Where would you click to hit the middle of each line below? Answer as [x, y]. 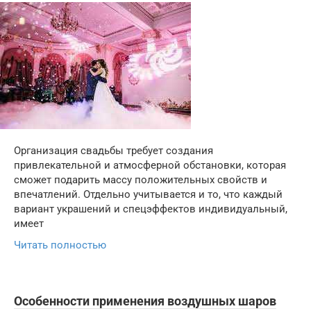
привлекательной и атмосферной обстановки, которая [150, 165]
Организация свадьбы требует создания [114, 151]
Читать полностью [60, 245]
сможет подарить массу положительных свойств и [141, 180]
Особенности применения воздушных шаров [145, 301]
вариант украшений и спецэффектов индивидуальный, [151, 209]
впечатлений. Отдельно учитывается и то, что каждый [148, 194]
